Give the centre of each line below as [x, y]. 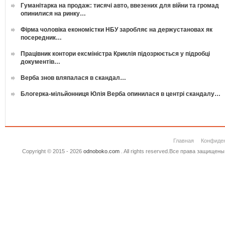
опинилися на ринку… [53, 14]
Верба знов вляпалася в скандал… [73, 78]
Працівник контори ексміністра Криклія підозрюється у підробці [115, 54]
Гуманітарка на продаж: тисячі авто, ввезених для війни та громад [120, 6]
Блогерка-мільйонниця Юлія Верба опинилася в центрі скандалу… [121, 94]
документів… [40, 62]
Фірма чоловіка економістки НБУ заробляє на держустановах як [117, 30]
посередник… [41, 38]
